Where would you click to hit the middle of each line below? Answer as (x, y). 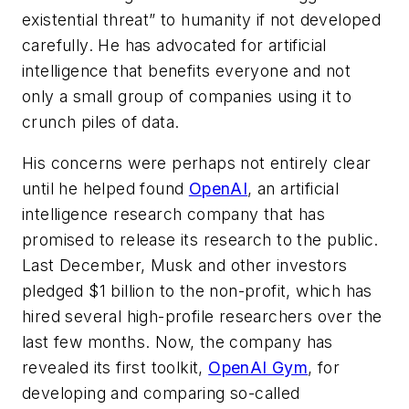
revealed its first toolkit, (115, 368)
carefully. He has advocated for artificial (174, 45)
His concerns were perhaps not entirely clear (197, 163)
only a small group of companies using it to (187, 96)
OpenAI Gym (258, 368)
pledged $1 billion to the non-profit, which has (197, 291)
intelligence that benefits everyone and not (187, 70)
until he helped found (105, 189)
